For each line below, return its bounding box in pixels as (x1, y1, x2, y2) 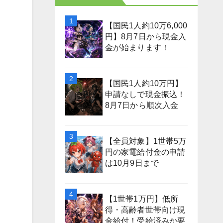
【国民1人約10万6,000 (105, 21, 188, 30)
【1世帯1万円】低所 (105, 194, 179, 203)
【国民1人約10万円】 (105, 79, 183, 88)
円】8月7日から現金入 (105, 32, 187, 41)
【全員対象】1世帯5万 (105, 136, 187, 145)
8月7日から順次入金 (105, 101, 179, 110)
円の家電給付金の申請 (105, 147, 186, 156)
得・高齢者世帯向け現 (105, 205, 186, 214)
